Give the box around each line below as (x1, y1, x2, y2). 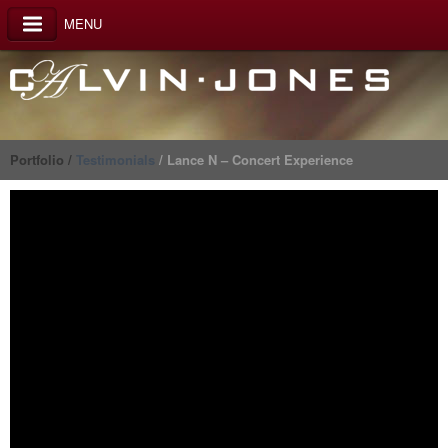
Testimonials (76, 150, 155, 169)
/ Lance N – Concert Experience (155, 150, 353, 169)
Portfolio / (10, 150, 76, 169)
